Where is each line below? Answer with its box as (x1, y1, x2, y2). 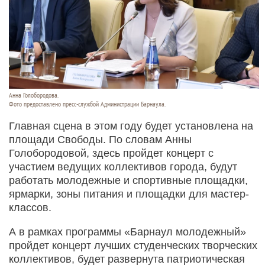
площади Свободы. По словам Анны (9, 133, 192, 146)
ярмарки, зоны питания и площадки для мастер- (9, 188, 249, 200)
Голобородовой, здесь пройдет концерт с (9, 147, 214, 159)
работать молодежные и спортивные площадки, (9, 174, 248, 186)
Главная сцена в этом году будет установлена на (9, 119, 253, 132)
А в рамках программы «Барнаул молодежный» (9, 225, 246, 238)
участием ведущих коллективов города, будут (9, 160, 237, 173)
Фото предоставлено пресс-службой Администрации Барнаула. (9, 99, 166, 108)
